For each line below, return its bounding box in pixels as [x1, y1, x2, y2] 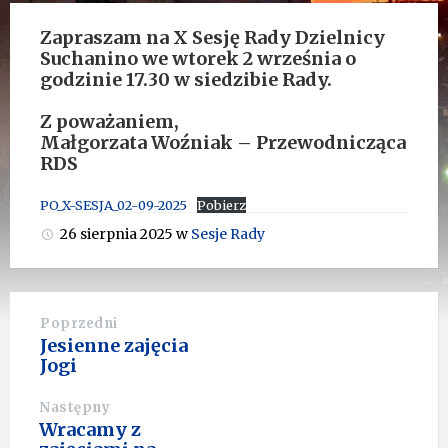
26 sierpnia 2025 [60, 225, 176, 243]
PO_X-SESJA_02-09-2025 [40, 197, 187, 213]
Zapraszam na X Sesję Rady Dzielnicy [40, 26, 385, 49]
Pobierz [196, 197, 246, 213]
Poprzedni [40, 315, 118, 332]
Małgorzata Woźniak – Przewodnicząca [40, 131, 406, 154]
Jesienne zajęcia [40, 334, 188, 357]
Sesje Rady [191, 225, 265, 243]
